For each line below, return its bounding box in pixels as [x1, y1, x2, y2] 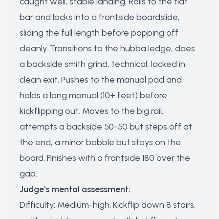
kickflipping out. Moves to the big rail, [20, 106, 164, 116]
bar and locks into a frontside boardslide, [20, 12, 180, 22]
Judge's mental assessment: [20, 184, 131, 195]
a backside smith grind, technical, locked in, [20, 59, 187, 69]
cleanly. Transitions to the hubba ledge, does [20, 43, 195, 54]
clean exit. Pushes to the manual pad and [20, 74, 182, 85]
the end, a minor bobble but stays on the [20, 137, 181, 148]
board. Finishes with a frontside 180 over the [20, 153, 190, 163]
